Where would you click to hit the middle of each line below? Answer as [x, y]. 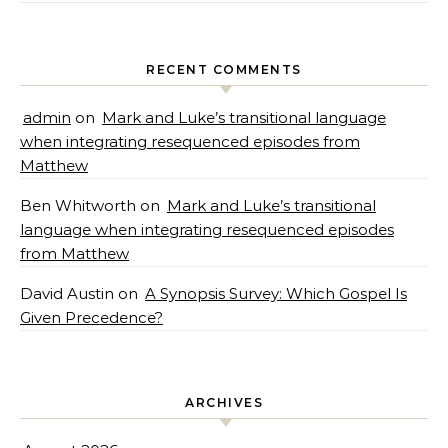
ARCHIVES [224, 403]
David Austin [67, 294]
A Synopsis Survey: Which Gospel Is [276, 294]
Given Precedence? [91, 318]
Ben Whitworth [78, 206]
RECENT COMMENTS [224, 70]
